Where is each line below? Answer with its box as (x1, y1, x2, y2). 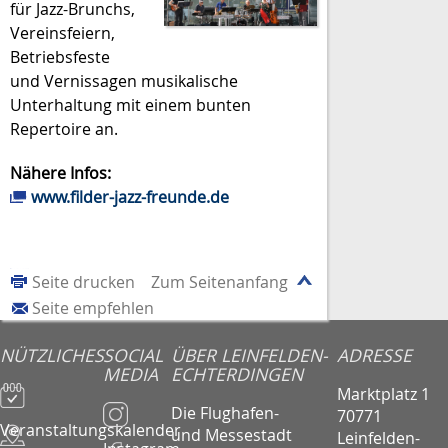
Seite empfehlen (32, 296, 154, 319)
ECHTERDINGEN (171, 363, 304, 387)
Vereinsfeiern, (10, 22, 115, 45)
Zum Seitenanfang (151, 270, 289, 293)
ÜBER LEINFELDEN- (171, 344, 329, 368)
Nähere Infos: (10, 161, 111, 184)
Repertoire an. (10, 118, 118, 141)
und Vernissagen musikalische (10, 70, 238, 93)
